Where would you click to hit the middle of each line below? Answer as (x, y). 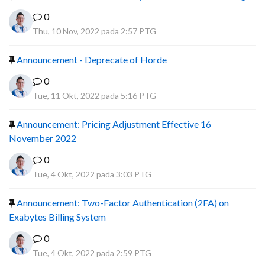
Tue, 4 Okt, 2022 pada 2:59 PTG (92, 253)
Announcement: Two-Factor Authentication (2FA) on (122, 203)
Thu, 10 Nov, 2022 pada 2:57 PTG (94, 31)
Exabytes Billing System (57, 217)
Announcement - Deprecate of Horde (91, 59)
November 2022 (43, 138)
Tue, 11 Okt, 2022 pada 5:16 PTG (94, 96)
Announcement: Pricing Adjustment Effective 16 (113, 124)
